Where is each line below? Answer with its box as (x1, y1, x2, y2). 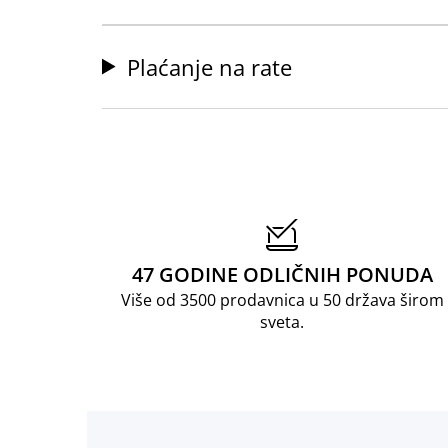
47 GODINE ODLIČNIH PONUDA (131, 260, 433, 288)
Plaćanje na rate (127, 51, 293, 82)
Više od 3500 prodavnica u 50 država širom (120, 288, 444, 311)
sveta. (260, 310, 304, 333)
